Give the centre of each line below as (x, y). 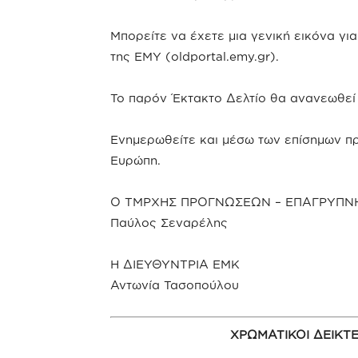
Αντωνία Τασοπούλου (175, 285)
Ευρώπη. (135, 160)
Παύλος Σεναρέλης (169, 223)
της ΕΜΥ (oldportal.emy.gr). (195, 56)
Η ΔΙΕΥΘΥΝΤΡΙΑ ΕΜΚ (175, 264)
